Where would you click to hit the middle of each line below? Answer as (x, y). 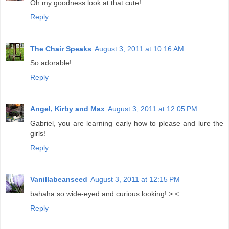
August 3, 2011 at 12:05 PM (153, 109)
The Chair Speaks (61, 49)
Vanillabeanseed (59, 179)
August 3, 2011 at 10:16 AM (139, 49)
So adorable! (51, 63)
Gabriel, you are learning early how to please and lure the (127, 123)
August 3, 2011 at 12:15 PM (135, 179)
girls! (38, 134)
